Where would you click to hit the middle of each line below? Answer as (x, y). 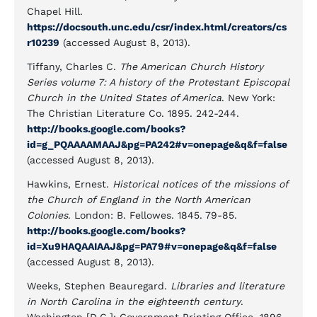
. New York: (248, 98)
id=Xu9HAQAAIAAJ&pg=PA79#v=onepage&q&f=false (152, 246)
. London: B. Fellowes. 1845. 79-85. (152, 215)
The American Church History (191, 67)
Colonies (47, 215)
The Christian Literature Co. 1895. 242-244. (133, 113)
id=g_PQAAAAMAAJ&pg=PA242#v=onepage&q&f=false (157, 144)
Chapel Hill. (55, 11)
